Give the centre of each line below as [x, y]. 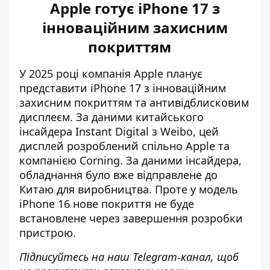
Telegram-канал [172, 257]
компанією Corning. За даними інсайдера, [130, 160]
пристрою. [48, 233]
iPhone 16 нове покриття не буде [107, 204]
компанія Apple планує [142, 74]
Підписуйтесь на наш [76, 257]
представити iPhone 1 [77, 88]
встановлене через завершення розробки [131, 218]
